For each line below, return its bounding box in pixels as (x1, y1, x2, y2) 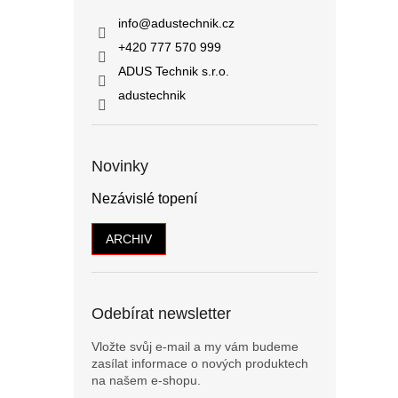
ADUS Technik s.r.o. (118, 64, 229, 78)
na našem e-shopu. (92, 373, 201, 387)
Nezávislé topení (92, 191, 197, 206)
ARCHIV (106, 232, 152, 246)
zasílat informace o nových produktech (92, 356, 308, 370)
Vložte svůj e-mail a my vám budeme (92, 339, 298, 354)
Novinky (92, 157, 148, 175)
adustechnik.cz (151, 16, 235, 30)
